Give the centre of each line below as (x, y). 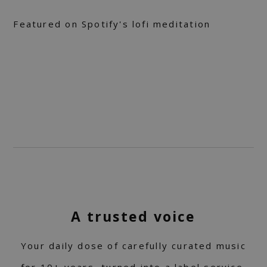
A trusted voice (133, 217)
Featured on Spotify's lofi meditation (112, 24)
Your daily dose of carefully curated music (133, 246)
